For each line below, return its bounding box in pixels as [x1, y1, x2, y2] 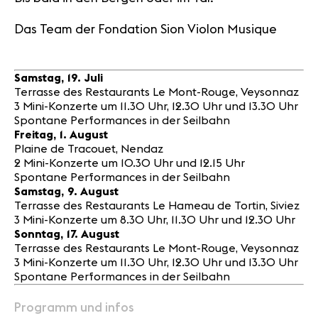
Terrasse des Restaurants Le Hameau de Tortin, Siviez [14, 199, 300, 212]
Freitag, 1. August [14, 128, 108, 141]
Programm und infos [14, 301, 134, 314]
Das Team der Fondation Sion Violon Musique [14, 23, 277, 35]
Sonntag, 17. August [14, 228, 119, 240]
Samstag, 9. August [14, 185, 119, 197]
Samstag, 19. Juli [14, 72, 103, 84]
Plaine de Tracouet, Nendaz [14, 143, 163, 155]
